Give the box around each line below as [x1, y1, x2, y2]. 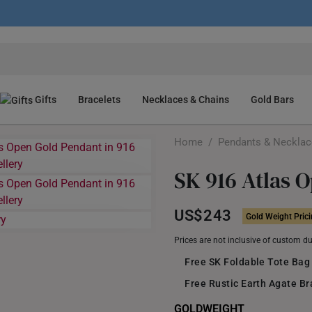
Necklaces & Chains [142, 94, 230, 105]
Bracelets [78, 94, 121, 105]
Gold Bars [251, 94, 295, 105]
